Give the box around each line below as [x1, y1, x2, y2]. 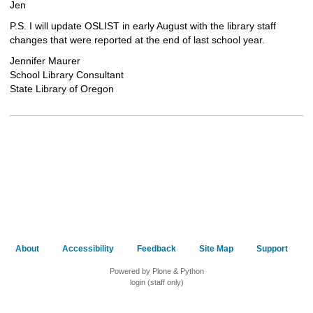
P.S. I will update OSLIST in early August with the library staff [10, 20, 276, 31]
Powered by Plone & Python [109, 266, 204, 275]
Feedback [136, 243, 176, 254]
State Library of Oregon [10, 82, 114, 94]
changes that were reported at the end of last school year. [10, 34, 265, 45]
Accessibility [61, 243, 114, 254]
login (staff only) [129, 277, 184, 286]
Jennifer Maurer [10, 54, 80, 66]
